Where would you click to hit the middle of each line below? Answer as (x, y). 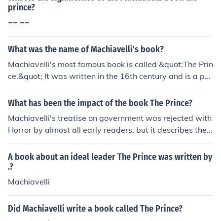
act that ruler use (39, 142)
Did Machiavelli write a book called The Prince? (95, 209)
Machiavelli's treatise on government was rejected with (110, 118)
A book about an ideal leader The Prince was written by (110, 157)
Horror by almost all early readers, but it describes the (107, 130)
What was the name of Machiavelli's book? (86, 49)
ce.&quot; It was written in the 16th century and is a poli (110, 76)
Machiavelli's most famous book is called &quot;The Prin (110, 64)
